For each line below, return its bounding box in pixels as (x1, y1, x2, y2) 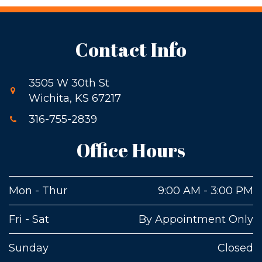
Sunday (9, 241, 49, 254)
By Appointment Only (139, 212, 253, 226)
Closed (218, 241, 253, 254)
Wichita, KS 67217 (29, 91, 121, 105)
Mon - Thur (9, 184, 67, 197)
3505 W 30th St (29, 76, 109, 89)
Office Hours (77, 137, 185, 163)
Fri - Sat (9, 212, 49, 226)
